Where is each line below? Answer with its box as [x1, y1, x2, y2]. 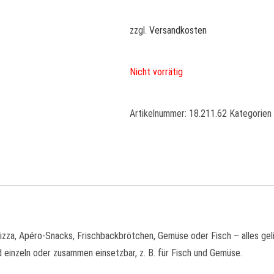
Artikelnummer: [130, 108, 189, 119]
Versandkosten [149, 24, 207, 36]
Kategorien [229, 108, 272, 119]
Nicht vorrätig [130, 66, 183, 78]
